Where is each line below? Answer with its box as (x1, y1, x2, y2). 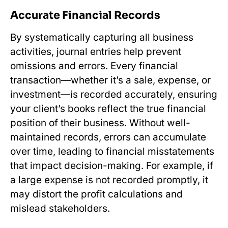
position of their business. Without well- (10, 117, 190, 129)
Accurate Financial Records (10, 8, 160, 22)
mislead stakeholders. (10, 202, 110, 214)
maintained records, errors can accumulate (10, 131, 206, 143)
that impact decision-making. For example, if (10, 159, 213, 172)
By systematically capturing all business (10, 31, 193, 43)
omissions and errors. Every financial (10, 60, 178, 72)
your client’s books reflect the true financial (10, 102, 206, 115)
